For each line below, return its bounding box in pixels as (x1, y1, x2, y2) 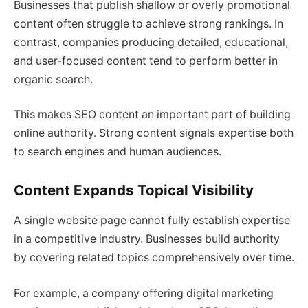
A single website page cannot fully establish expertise (14, 214, 290, 228)
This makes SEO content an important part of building (14, 108, 291, 122)
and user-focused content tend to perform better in (14, 54, 278, 67)
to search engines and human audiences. (14, 145, 221, 159)
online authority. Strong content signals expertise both (14, 126, 294, 140)
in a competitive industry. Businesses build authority (14, 232, 280, 246)
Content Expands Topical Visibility (14, 181, 254, 199)
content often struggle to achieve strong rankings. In (14, 16, 283, 30)
